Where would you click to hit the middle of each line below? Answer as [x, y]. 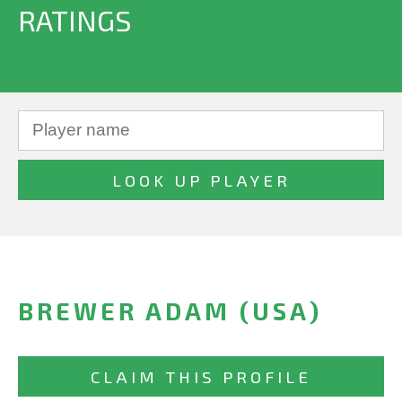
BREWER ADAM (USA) [170, 311]
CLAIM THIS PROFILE [201, 377]
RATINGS [74, 20]
